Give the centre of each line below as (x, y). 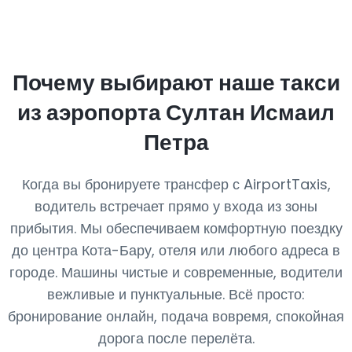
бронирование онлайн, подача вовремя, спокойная (176, 316)
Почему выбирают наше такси (176, 83)
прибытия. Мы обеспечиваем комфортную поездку (176, 228)
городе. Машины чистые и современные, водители (176, 272)
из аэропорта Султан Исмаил (176, 113)
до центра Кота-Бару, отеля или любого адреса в (176, 250)
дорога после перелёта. (176, 338)
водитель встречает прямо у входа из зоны (176, 206)
